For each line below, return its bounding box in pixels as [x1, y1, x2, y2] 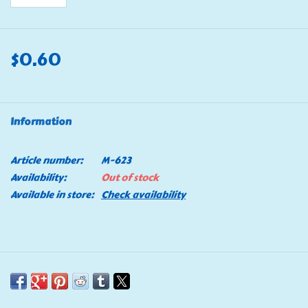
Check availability [101, 187, 186, 202]
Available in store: [10, 187, 94, 202]
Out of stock [101, 170, 159, 185]
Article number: [10, 153, 83, 168]
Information [10, 114, 71, 129]
